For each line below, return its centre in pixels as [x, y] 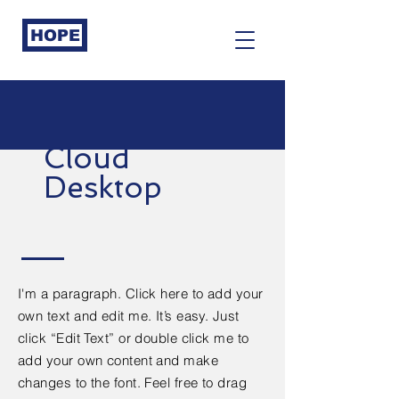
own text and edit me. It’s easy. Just [129, 316]
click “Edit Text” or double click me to [134, 338]
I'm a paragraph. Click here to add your [141, 293]
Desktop [103, 187]
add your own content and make [118, 360]
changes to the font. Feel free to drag [133, 383]
